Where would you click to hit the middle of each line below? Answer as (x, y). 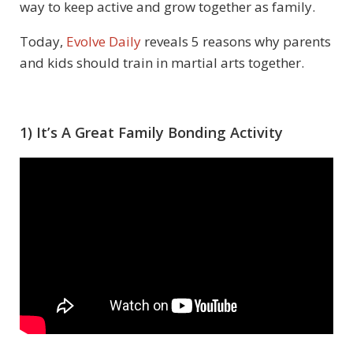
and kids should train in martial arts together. (162, 62)
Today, (43, 41)
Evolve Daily (104, 41)
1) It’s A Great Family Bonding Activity (151, 132)
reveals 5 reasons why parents (236, 41)
